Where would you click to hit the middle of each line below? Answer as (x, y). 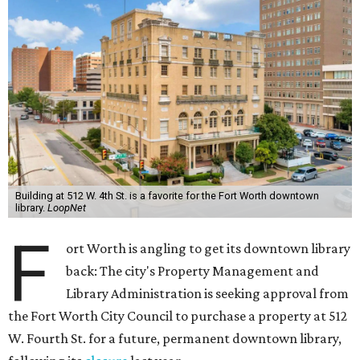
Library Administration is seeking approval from (208, 293)
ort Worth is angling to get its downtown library (209, 248)
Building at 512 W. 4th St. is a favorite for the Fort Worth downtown (167, 196)
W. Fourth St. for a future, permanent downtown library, (175, 338)
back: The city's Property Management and (193, 271)
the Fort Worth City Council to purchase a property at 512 (178, 316)
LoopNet (66, 208)
